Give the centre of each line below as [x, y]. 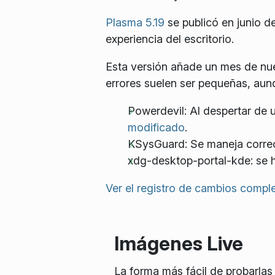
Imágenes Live [178, 244]
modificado [156, 128]
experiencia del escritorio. [170, 39]
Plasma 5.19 [135, 23]
